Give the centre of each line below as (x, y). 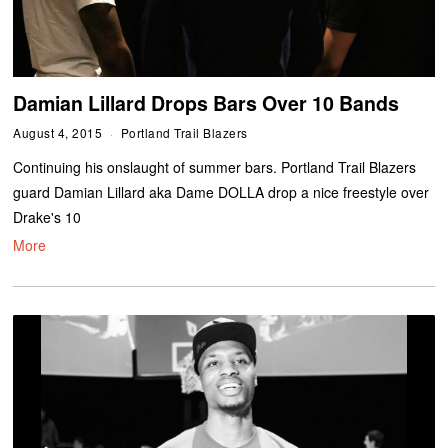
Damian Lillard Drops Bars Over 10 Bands (206, 103)
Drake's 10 (47, 217)
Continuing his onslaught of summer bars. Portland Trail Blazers (215, 167)
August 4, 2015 (58, 133)
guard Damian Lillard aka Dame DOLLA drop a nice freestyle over (221, 192)
